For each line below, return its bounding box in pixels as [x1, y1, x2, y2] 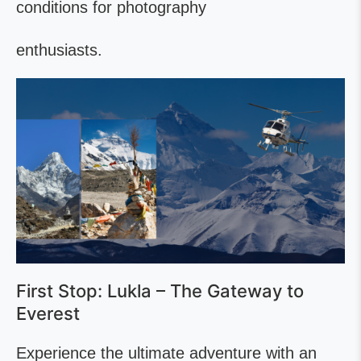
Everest [16, 302, 80, 324]
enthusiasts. [16, 41, 102, 60]
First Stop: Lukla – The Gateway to [16, 280, 304, 301]
